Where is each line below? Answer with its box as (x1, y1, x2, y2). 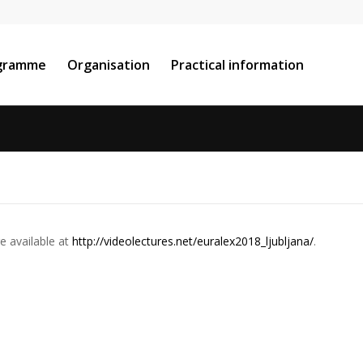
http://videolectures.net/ (72, 233, 197, 250)
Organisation (67, 56, 150, 74)
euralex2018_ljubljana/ (197, 233, 314, 250)
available (10, 233, 55, 250)
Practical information (171, 56, 304, 74)
